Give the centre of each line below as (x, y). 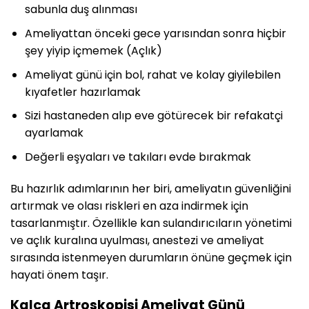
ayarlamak (54, 133)
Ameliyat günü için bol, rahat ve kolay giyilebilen (152, 74)
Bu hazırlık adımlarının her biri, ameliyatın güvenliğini (151, 188)
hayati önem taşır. (59, 275)
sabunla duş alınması (81, 10)
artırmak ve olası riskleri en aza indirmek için (129, 206)
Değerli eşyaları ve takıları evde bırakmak (138, 157)
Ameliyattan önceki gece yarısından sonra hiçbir (155, 33)
